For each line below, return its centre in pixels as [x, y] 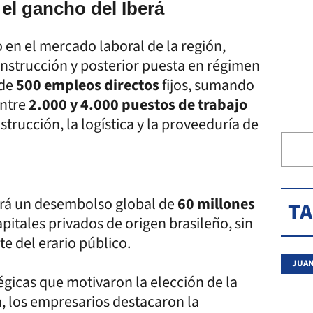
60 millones [216, 204]
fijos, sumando [207, 85]
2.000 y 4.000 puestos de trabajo [138, 104]
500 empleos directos [88, 85]
